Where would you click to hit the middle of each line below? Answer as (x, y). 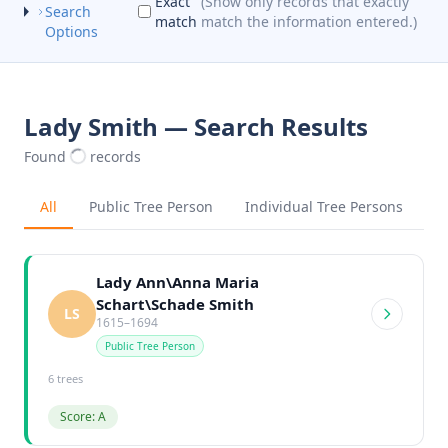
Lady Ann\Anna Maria (177, 281)
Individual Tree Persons (324, 206)
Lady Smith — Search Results (196, 126)
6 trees (65, 378)
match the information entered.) (309, 21)
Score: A (83, 416)
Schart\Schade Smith (175, 303)
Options (71, 31)
